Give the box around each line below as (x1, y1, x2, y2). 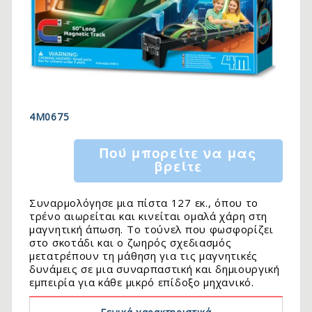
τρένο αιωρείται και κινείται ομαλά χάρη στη (29, 209, 268, 224)
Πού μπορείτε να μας (100, 143, 257, 163)
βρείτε (154, 157, 203, 176)
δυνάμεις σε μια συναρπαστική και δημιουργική (29, 262, 280, 276)
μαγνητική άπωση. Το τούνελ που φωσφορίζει (29, 222, 274, 237)
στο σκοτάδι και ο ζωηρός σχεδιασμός (29, 235, 232, 250)
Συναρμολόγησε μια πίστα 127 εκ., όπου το (29, 196, 258, 210)
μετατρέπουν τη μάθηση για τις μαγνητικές (29, 249, 258, 263)
